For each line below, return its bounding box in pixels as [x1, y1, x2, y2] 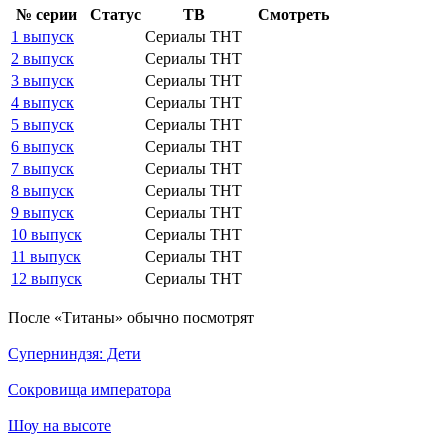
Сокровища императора [8, 380, 171, 398]
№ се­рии [16, 5, 77, 23]
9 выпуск [11, 203, 74, 221]
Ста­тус [90, 5, 141, 23]
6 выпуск [11, 137, 74, 155]
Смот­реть [258, 5, 329, 23]
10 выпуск [11, 225, 82, 243]
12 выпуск [11, 269, 82, 287]
